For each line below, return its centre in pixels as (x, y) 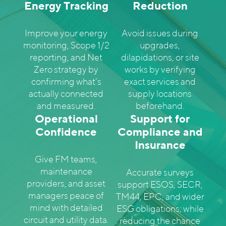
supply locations (160, 94)
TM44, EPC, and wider (160, 196)
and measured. (66, 106)
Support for (160, 119)
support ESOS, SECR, (160, 184)
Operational (66, 119)
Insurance (160, 145)
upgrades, (160, 45)
